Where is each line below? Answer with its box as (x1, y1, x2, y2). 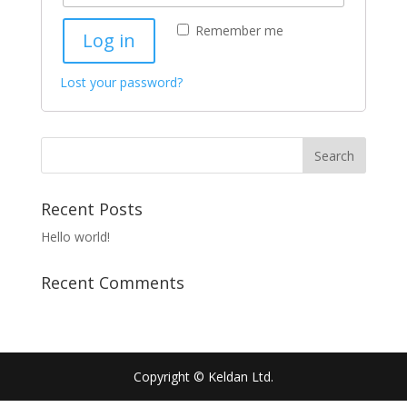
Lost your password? (59, 74, 183, 91)
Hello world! (40, 228, 110, 245)
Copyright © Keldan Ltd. (133, 368, 273, 385)
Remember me (194, 22, 283, 39)
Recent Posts (40, 198, 143, 220)
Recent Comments (40, 272, 184, 293)
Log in (82, 28, 135, 53)
